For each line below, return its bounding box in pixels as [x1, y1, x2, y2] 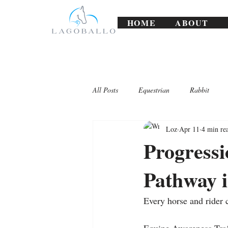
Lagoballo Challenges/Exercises [113, 125, 204, 135]
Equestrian [138, 84, 169, 95]
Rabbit [190, 84, 209, 95]
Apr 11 [179, 124, 199, 134]
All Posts [93, 84, 118, 95]
